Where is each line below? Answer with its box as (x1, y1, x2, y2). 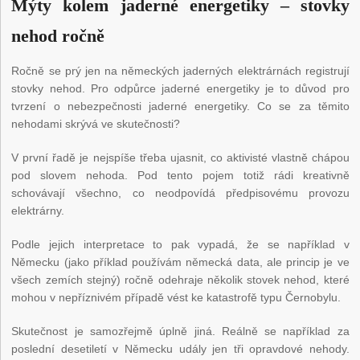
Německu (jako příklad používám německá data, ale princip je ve (11, 256, 350, 269)
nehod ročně (11, 26, 105, 47)
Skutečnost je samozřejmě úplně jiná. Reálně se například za (11, 325, 350, 338)
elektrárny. (11, 204, 65, 218)
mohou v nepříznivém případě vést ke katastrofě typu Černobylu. (11, 291, 342, 305)
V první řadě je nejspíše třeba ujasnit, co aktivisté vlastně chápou (11, 151, 350, 165)
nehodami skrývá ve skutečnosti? (11, 117, 181, 131)
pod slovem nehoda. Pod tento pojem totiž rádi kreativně (11, 169, 350, 182)
